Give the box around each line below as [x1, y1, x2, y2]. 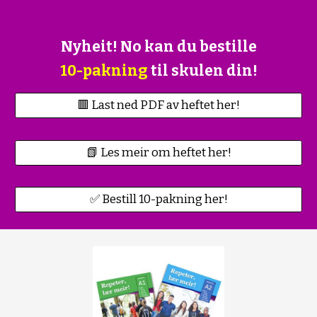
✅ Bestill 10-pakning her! [89, 192, 228, 207]
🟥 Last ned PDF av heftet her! [77, 98, 240, 113]
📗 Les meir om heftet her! [86, 144, 231, 160]
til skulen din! [150, 62, 258, 81]
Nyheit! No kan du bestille [60, 38, 257, 57]
